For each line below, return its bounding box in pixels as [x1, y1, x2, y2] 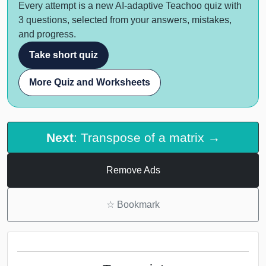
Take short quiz [29, 49, 98, 60]
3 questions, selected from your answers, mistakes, [18, 14, 232, 25]
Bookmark [115, 199, 160, 210]
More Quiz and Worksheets [29, 77, 150, 87]
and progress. [18, 28, 76, 39]
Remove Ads [106, 165, 160, 176]
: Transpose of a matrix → [73, 131, 220, 145]
